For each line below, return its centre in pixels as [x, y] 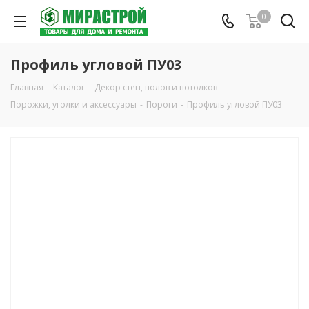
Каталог [69, 87]
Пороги [162, 104]
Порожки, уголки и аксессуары [73, 104]
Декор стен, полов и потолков [156, 87]
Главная [27, 87]
